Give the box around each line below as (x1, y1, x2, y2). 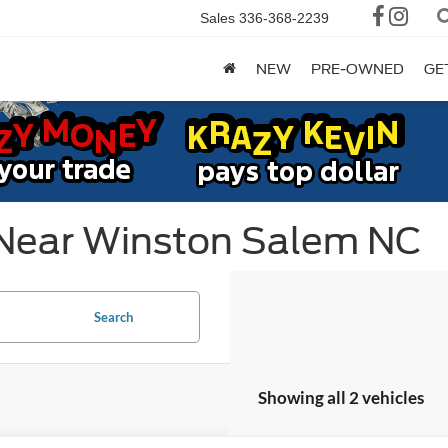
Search (93, 309, 133, 325)
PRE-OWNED (311, 61, 404, 78)
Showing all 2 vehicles (257, 387, 424, 408)
